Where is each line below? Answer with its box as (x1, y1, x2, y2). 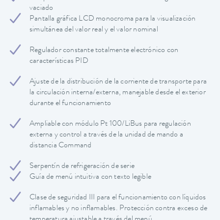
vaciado (29, 4, 54, 12)
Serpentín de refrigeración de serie (29, 162, 135, 170)
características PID (29, 57, 88, 65)
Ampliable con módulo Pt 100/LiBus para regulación (29, 120, 191, 128)
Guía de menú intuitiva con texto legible (29, 173, 151, 181)
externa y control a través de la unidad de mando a (29, 131, 183, 139)
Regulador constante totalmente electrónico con (29, 46, 179, 55)
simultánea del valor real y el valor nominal (29, 26, 158, 34)
